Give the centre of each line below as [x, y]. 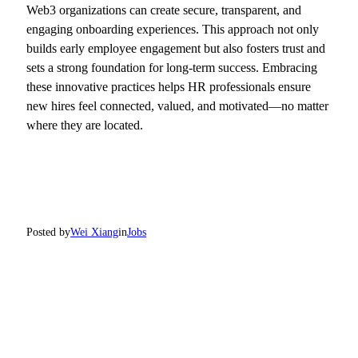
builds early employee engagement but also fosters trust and [176, 49]
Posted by [49, 233]
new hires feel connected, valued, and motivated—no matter [178, 106]
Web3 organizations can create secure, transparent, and [164, 10]
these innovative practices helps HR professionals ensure [169, 87]
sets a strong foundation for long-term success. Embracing [172, 68]
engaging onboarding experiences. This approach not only [173, 30]
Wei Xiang [95, 233]
